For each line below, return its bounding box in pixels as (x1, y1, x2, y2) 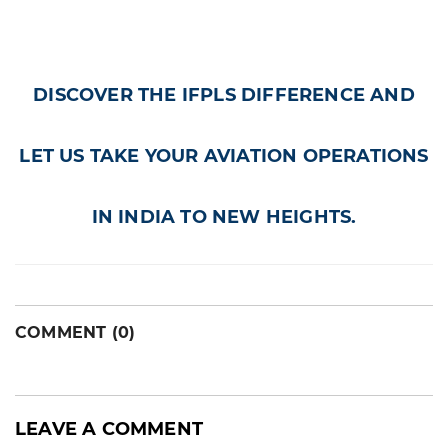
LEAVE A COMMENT (15, 417, 203, 440)
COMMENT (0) (15, 322, 136, 342)
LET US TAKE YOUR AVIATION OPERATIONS (19, 144, 429, 167)
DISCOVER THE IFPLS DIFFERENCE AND (33, 83, 415, 106)
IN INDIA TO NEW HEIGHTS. (91, 205, 357, 228)
